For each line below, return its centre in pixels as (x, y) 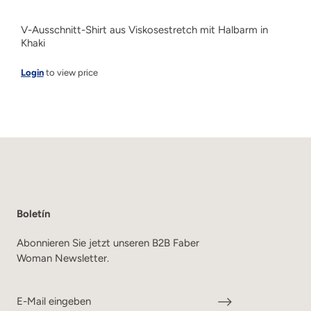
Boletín (34, 214)
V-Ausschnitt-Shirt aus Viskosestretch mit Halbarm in (144, 30)
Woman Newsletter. (63, 259)
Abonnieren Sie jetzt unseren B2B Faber (108, 243)
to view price (70, 73)
